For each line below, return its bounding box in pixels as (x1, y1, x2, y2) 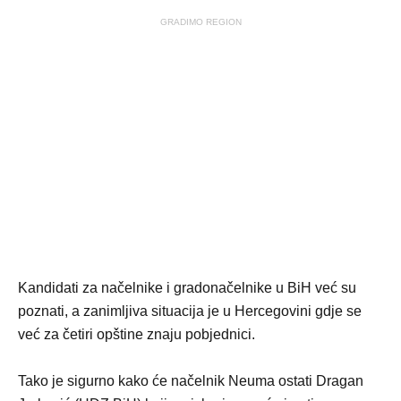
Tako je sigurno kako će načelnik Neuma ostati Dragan (18, 373, 363, 388)
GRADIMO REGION (159, 17, 242, 27)
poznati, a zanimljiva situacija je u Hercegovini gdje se (18, 303, 362, 319)
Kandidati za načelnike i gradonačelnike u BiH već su (18, 280, 356, 295)
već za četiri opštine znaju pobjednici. (18, 327, 255, 342)
